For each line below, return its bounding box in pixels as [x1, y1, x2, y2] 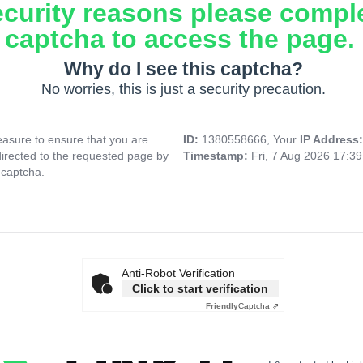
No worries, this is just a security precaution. [41, 81, 326, 98]
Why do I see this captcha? [63, 58, 303, 80]
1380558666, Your [202, 133, 300, 147]
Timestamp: [183, 149, 251, 163]
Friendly [206, 301, 238, 311]
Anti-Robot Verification [122, 267, 235, 280]
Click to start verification [132, 282, 268, 296]
